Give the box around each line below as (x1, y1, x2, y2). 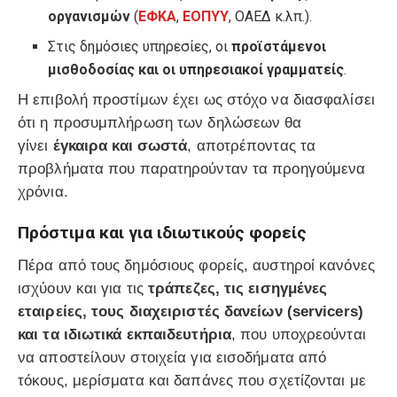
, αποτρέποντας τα (187, 136, 316, 154)
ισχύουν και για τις (18, 279, 148, 297)
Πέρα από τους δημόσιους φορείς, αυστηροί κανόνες (18, 256, 375, 274)
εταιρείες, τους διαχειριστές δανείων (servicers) (18, 302, 363, 320)
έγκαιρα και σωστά (52, 136, 188, 154)
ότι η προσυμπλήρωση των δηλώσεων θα (18, 113, 302, 131)
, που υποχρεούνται (230, 325, 366, 343)
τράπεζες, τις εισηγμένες (148, 279, 328, 297)
